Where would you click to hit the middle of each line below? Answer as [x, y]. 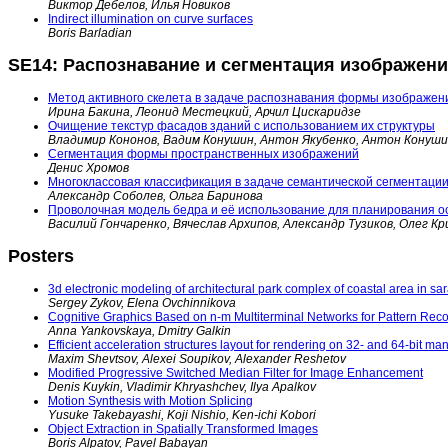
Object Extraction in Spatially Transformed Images [183, 428]
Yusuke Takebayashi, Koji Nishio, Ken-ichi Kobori [182, 414]
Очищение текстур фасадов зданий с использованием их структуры [241, 125]
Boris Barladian [90, 32]
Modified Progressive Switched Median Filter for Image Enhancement [235, 372]
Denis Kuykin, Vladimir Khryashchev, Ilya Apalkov [182, 386]
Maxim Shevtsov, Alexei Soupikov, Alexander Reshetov [197, 358]
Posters [41, 255]
